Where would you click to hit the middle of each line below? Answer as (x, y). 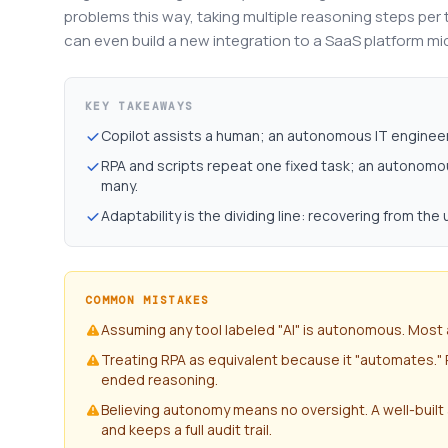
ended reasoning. (159, 379)
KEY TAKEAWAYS (139, 106)
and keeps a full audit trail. (186, 429)
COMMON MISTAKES (147, 300)
